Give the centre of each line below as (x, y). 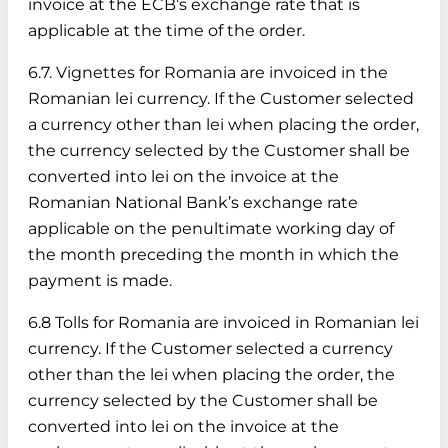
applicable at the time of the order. (166, 30)
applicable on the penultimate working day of (211, 228)
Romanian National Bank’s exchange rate (193, 202)
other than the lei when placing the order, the (211, 374)
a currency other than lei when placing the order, (223, 124)
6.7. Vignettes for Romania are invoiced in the (208, 72)
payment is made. (100, 280)
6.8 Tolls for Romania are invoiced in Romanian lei (223, 322)
